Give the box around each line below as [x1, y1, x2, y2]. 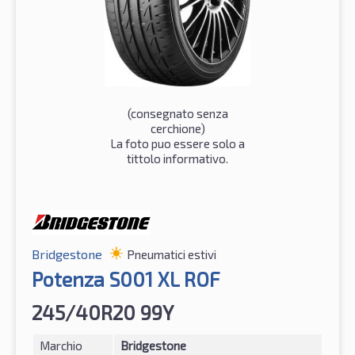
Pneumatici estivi [127, 246, 216, 261]
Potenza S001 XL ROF [32, 266, 219, 291]
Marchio [40, 338, 82, 353]
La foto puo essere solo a [110, 136, 245, 151]
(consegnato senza [127, 105, 228, 120]
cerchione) [150, 120, 205, 136]
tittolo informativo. [127, 151, 228, 166]
